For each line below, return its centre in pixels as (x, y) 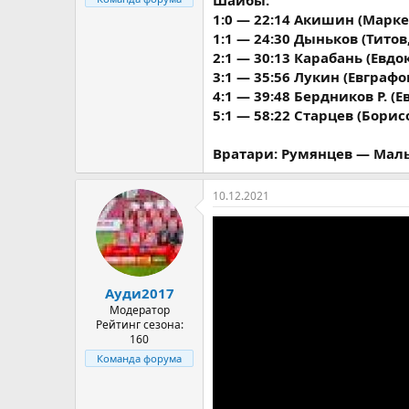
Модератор (139, 309)
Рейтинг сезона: (139, 324)
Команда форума (139, 358)
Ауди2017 (139, 293)
